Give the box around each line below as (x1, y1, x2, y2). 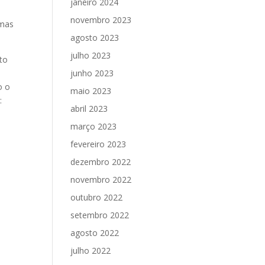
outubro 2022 (70, 192, 123, 203)
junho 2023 (70, 67, 114, 79)
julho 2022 (70, 245, 111, 256)
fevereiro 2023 (70, 138, 127, 150)
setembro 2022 (70, 209, 130, 221)
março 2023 (70, 121, 117, 132)
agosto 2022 (70, 227, 119, 238)
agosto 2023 (70, 32, 119, 43)
